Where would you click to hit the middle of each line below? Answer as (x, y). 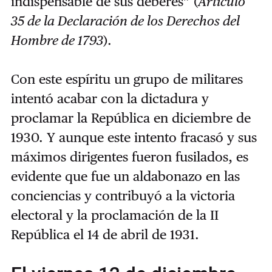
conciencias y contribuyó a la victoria (123, 195)
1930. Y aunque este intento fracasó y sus (134, 137)
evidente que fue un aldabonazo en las (125, 176)
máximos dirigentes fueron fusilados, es (129, 156)
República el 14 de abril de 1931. (105, 234)
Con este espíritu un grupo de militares (127, 79)
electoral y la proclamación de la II (114, 215)
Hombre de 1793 (57, 40)
